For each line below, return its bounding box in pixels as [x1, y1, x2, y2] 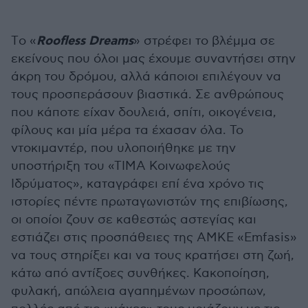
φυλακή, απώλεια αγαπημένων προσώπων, [11, 284, 266, 299]
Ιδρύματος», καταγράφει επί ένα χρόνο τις [11, 177, 264, 192]
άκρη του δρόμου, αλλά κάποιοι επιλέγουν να [11, 69, 281, 85]
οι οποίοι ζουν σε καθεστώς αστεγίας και [11, 212, 256, 228]
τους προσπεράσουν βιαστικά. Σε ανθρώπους [11, 87, 284, 102]
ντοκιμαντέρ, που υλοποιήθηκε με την [11, 141, 236, 156]
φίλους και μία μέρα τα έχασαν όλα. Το [11, 123, 243, 138]
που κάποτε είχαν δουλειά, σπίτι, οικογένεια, [11, 105, 276, 120]
